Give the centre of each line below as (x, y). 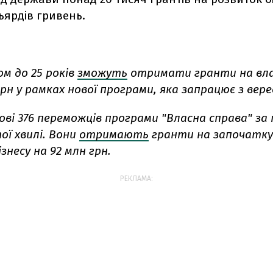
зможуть (102, 73)
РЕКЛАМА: (136, 179)
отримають (114, 134)
